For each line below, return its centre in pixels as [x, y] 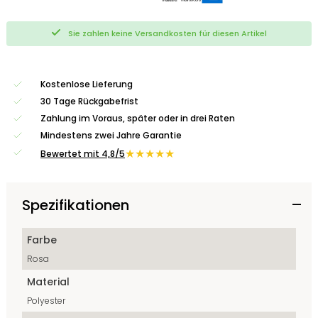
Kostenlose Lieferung [87, 84]
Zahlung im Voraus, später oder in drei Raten [138, 119]
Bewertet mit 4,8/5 [83, 154]
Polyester [46, 301]
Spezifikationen [76, 205]
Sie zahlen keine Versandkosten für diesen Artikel [167, 34]
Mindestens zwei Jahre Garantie [111, 136]
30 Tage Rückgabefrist [89, 102]
